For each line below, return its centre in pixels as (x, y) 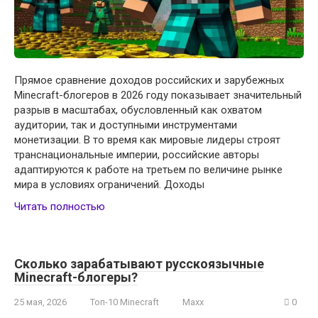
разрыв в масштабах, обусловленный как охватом (138, 110)
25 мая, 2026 (40, 302)
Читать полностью (60, 206)
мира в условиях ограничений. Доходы (109, 184)
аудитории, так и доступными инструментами (126, 125)
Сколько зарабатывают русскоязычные (139, 263)
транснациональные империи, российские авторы (137, 154)
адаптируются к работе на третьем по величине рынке (148, 169)
